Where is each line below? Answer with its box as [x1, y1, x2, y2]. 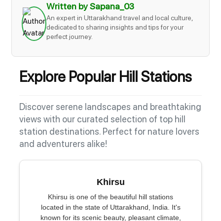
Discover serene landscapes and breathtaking [19, 101, 201, 112]
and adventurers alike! [19, 138, 107, 149]
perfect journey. [46, 33, 93, 40]
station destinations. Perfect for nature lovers [19, 126, 199, 137]
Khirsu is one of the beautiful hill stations [48, 193, 173, 201]
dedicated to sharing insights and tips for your [46, 23, 184, 31]
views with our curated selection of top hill [19, 113, 185, 124]
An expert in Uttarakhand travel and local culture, [46, 14, 193, 22]
